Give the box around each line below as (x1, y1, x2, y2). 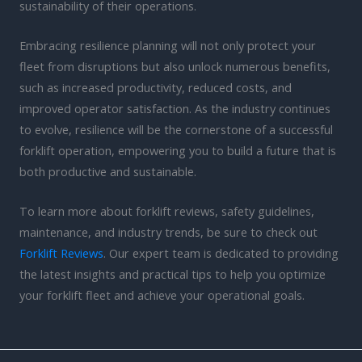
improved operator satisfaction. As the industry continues (19, 100, 330, 116)
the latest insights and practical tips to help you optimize (19, 266, 326, 283)
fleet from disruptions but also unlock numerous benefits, (19, 58, 330, 74)
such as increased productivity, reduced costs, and (19, 79, 292, 95)
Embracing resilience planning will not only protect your (19, 37, 316, 53)
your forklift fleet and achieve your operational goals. (19, 287, 305, 304)
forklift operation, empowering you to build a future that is (19, 142, 336, 158)
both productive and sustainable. (19, 163, 196, 179)
